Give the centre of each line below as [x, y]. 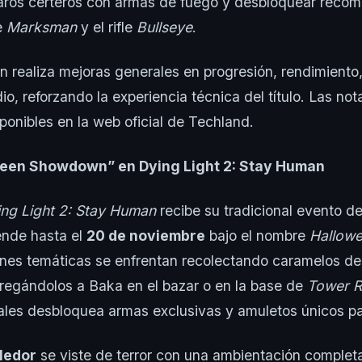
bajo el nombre [257, 236]
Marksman [42, 27]
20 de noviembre [146, 236]
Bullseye [164, 27]
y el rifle [107, 27]
